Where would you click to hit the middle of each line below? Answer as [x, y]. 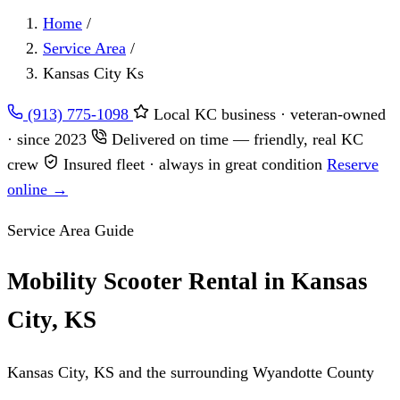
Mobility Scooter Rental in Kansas [187, 282]
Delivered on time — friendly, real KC [235, 139]
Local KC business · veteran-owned [267, 114]
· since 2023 [49, 139]
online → [37, 189]
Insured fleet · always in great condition [193, 164]
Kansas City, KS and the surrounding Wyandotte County [191, 372]
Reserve [353, 164]
